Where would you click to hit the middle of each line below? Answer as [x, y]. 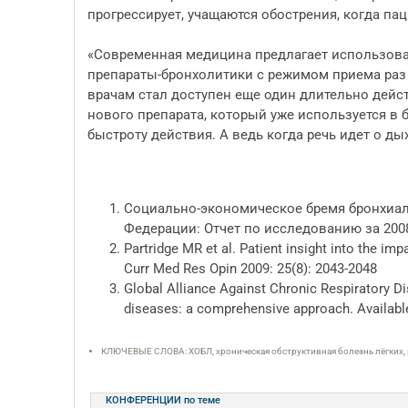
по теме [202, 400]
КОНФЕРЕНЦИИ [145, 400]
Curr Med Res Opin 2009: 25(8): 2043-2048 [250, 269]
